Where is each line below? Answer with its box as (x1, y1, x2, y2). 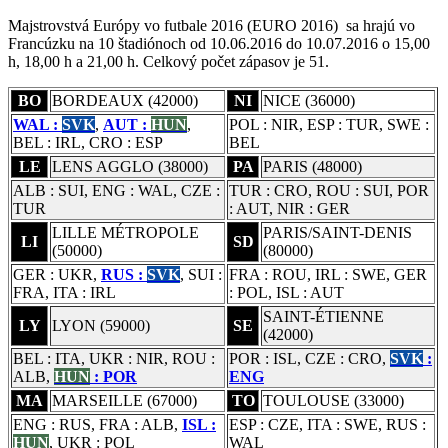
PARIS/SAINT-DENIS (263, 224, 412, 242)
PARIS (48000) (263, 158, 362, 176)
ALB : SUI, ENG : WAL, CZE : (13, 182, 220, 200)
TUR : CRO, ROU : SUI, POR (229, 182, 429, 200)
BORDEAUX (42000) (52, 92, 198, 110)
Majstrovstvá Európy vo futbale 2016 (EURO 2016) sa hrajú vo (8, 17, 415, 35)
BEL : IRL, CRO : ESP (13, 134, 163, 152)
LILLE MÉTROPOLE (52, 224, 199, 242)
